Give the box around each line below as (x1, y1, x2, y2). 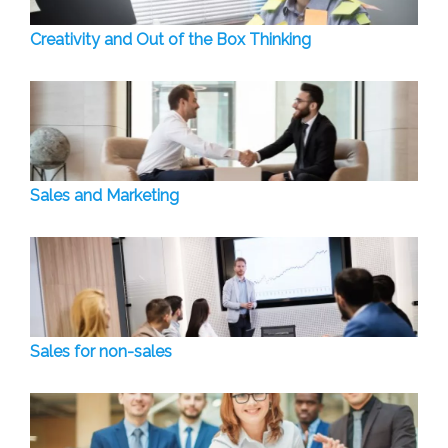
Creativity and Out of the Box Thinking (30, 30, 311, 50)
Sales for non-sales (30, 342, 172, 362)
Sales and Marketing (30, 186, 179, 206)
